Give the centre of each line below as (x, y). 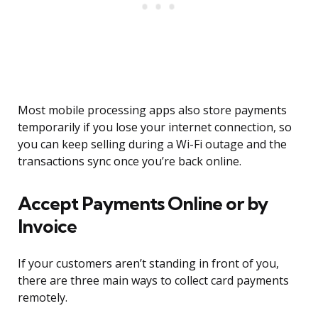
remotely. (43, 298)
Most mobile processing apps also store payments (152, 110)
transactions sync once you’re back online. (130, 161)
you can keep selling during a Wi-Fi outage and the (152, 144)
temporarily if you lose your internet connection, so (155, 127)
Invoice (47, 226)
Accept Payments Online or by (143, 204)
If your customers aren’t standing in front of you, (148, 264)
